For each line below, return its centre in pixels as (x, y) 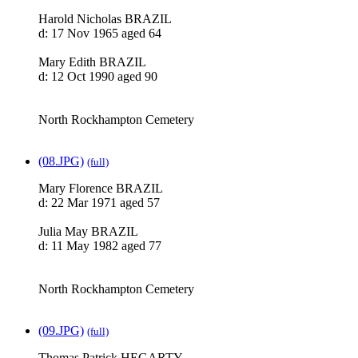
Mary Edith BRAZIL (92, 62)
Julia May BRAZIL (88, 232)
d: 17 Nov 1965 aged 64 (100, 34)
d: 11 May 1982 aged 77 (100, 246)
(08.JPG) (61, 161)
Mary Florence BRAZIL (101, 189)
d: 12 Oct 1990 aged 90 (98, 77)
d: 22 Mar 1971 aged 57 (99, 203)
